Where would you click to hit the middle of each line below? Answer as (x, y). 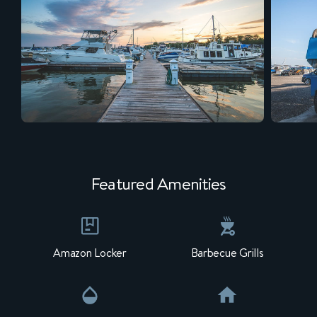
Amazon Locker (90, 253)
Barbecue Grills (227, 253)
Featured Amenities (158, 184)
